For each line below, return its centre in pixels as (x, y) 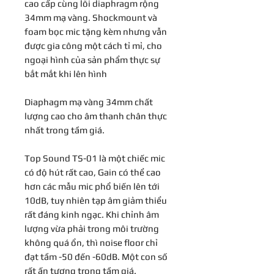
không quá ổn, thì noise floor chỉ (91, 242)
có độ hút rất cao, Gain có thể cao (93, 172)
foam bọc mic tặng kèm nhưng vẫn (96, 31)
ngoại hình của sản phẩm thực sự (92, 59)
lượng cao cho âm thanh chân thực (96, 116)
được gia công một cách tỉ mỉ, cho (93, 45)
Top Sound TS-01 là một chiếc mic (95, 158)
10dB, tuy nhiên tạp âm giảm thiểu (96, 200)
